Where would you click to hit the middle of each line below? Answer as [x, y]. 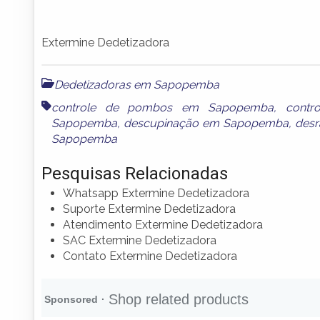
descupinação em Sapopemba [206, 123]
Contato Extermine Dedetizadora [150, 256]
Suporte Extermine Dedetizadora [149, 209]
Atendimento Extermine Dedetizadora [163, 224]
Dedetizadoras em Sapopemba [137, 84]
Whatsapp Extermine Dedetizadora [156, 193]
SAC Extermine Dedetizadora [140, 240]
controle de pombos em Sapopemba [162, 107]
